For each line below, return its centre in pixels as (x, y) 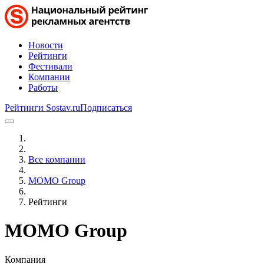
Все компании (57, 159)
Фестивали (50, 66)
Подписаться (106, 108)
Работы (43, 88)
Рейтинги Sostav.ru (42, 108)
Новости (46, 45)
